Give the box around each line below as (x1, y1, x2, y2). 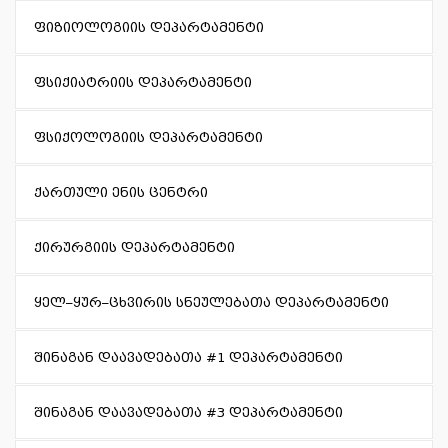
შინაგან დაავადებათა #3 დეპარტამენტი (34, 404, 343, 421)
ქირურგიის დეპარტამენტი (34, 239, 235, 256)
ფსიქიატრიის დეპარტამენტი (34, 74, 252, 91)
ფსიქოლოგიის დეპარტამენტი (34, 129, 263, 146)
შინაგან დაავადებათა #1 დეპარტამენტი (34, 349, 343, 366)
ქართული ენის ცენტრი (34, 184, 208, 201)
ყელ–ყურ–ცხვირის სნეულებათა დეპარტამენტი (34, 294, 389, 311)
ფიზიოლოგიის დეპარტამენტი (34, 19, 264, 36)
